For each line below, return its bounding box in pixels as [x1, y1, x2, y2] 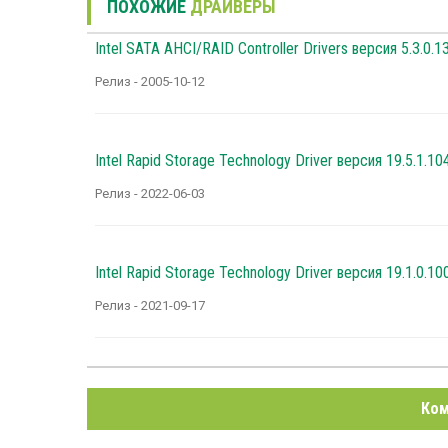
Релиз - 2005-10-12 [95, 74, 205, 90]
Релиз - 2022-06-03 [95, 186, 205, 202]
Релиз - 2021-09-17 [95, 298, 205, 314]
